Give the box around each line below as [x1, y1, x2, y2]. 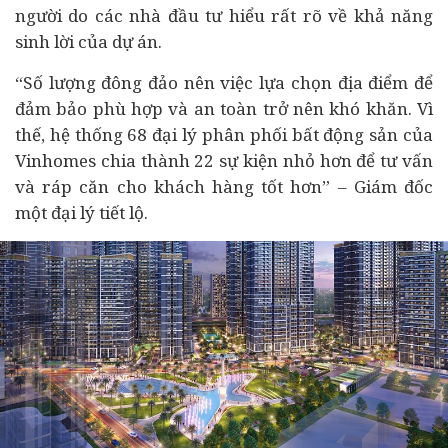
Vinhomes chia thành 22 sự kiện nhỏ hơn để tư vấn [15, 149, 433, 172]
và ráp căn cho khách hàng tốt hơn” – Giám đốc [15, 175, 433, 198]
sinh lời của [15, 30, 112, 53]
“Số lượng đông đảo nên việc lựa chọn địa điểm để [15, 71, 433, 94]
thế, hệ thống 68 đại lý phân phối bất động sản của [15, 123, 433, 146]
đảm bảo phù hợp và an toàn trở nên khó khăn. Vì [15, 97, 433, 120]
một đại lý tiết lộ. [15, 201, 148, 224]
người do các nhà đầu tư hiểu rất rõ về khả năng [15, 4, 433, 27]
